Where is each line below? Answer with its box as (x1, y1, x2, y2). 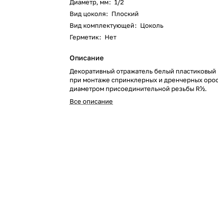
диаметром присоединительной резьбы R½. (70, 85, 207, 92)
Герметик (70, 33, 99, 41)
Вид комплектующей (70, 21, 135, 29)
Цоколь (140, 21, 164, 29)
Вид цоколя (70, 10, 106, 18)
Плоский (111, 10, 139, 18)
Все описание (70, 97, 113, 105)
